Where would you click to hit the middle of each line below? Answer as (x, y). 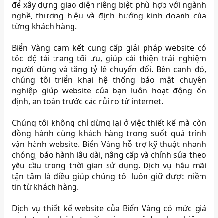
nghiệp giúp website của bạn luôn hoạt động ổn (109, 91)
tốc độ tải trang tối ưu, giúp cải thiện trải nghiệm (109, 59)
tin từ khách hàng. (45, 187)
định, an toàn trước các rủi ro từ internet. (88, 101)
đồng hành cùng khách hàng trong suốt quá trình (109, 134)
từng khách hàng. (45, 27)
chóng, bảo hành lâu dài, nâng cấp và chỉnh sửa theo (109, 155)
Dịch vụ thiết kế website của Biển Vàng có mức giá (109, 209)
